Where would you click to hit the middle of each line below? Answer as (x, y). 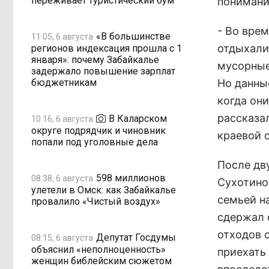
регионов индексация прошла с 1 (107, 48)
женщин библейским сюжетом (101, 261)
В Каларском (138, 118)
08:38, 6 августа (62, 178)
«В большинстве (133, 36)
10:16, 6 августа (62, 119)
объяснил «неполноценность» (98, 249)
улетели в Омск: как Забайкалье (104, 190)
